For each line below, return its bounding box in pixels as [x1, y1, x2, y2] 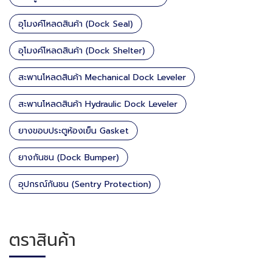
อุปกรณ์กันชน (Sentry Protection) [18, 177, 151, 191]
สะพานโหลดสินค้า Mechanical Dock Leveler [18, 70, 186, 84]
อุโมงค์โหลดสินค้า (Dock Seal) [18, 17, 133, 30]
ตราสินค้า [9, 226, 76, 253]
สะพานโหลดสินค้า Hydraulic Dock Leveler [18, 97, 177, 110]
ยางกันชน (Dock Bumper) [18, 151, 119, 164]
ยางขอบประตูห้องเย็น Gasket [18, 124, 129, 137]
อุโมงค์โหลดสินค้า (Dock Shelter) [18, 44, 145, 57]
